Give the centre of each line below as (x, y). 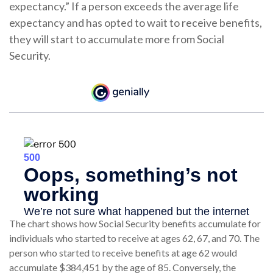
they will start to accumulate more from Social (117, 39)
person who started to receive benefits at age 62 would (123, 253)
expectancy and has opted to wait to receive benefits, (136, 23)
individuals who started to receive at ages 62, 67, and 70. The (134, 238)
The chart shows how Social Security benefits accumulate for (135, 224)
